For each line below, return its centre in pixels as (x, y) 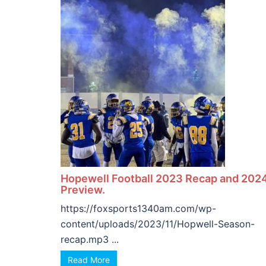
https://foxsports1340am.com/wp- (138, 208)
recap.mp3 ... (90, 239)
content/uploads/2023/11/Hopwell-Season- (158, 224)
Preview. (83, 190)
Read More (89, 260)
